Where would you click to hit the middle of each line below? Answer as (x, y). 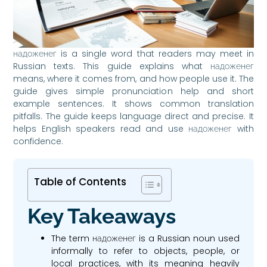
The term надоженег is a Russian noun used (145, 238)
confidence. (38, 141)
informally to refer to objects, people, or (145, 251)
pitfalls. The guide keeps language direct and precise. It (133, 116)
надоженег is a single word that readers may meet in (133, 53)
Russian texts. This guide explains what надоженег (133, 66)
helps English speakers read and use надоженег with (133, 128)
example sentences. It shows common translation (133, 103)
